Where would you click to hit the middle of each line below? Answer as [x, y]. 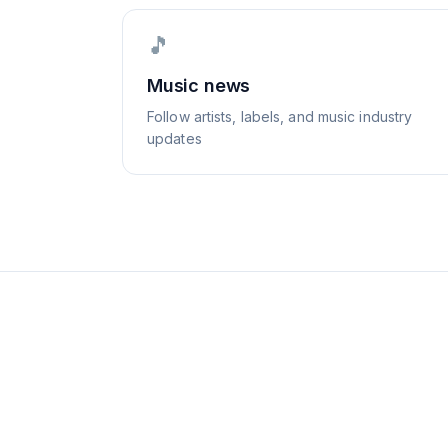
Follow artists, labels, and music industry [280, 116]
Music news [199, 85]
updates [174, 138]
